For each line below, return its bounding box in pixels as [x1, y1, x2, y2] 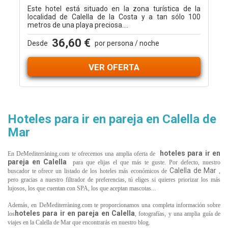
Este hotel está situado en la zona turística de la [27, 5, 201, 13]
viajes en [8, 219, 30, 226]
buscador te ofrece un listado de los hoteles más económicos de [8, 167, 170, 175]
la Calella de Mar [30, 219, 71, 226]
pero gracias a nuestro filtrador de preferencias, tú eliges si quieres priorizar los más [8, 176, 220, 183]
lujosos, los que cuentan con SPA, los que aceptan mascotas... [8, 185, 156, 192]
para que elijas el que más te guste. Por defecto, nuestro [73, 159, 220, 166]
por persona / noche [94, 39, 159, 47]
